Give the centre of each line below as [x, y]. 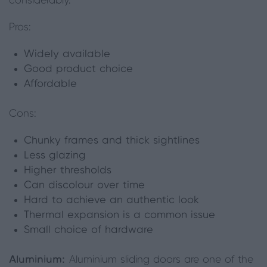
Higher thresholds [68, 170]
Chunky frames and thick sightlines [112, 141]
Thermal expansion [73, 215]
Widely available [67, 54]
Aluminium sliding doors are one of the [161, 260]
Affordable [50, 84]
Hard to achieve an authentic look [111, 200]
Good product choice [78, 69]
